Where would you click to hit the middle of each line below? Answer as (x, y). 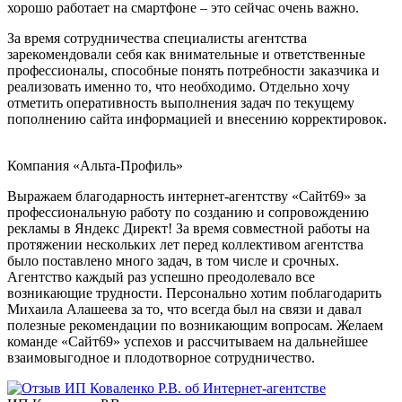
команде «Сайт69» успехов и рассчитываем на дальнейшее (188, 341)
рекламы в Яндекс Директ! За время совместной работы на (188, 228)
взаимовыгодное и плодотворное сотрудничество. (161, 357)
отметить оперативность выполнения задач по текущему (181, 102)
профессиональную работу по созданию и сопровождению (188, 212)
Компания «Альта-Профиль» (95, 165)
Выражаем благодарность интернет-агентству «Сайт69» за (187, 196)
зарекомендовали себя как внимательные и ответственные (186, 54)
